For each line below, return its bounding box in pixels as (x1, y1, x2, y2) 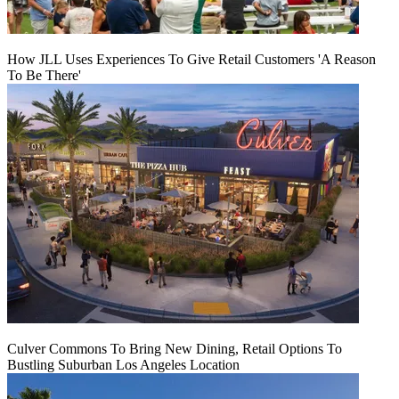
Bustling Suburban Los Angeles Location (7, 356, 240, 372)
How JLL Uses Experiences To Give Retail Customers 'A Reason (7, 51, 376, 67)
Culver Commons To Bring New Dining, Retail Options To (7, 340, 342, 356)
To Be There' (7, 67, 81, 83)
